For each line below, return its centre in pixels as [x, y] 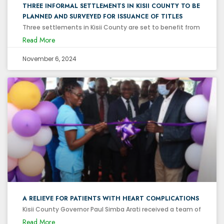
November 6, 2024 [49, 58]
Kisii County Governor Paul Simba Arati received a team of [112, 209]
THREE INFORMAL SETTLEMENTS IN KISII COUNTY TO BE [111, 6]
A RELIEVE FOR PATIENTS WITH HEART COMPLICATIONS [111, 198]
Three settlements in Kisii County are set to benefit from [111, 27]
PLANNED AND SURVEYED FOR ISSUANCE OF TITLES [102, 16]
